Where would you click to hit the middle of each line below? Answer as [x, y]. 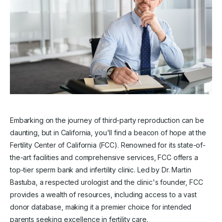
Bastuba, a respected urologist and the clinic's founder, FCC [107, 182]
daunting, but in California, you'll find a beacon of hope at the [108, 132]
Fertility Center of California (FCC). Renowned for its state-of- [108, 145]
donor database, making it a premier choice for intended [101, 207]
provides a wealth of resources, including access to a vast [103, 194]
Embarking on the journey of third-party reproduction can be [107, 120]
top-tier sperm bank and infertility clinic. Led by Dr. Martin [101, 169]
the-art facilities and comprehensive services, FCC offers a [104, 157]
